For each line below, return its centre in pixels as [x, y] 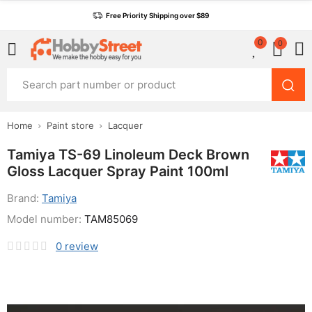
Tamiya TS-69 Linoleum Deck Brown [128, 155]
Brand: [24, 198]
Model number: [46, 219]
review [81, 246]
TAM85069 [111, 219]
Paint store [70, 125]
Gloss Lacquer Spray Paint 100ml [118, 171]
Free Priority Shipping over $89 [157, 15]
